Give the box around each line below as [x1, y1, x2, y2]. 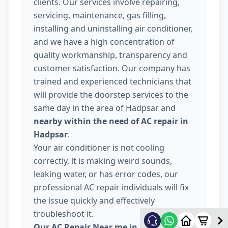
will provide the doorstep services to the [34, 89, 188, 101]
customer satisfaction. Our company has [34, 63, 190, 74]
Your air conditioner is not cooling [34, 142, 164, 154]
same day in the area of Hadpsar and [34, 102, 176, 114]
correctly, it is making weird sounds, [34, 155, 172, 167]
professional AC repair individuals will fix [34, 182, 189, 193]
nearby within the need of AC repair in [34, 116, 188, 127]
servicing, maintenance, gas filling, [34, 10, 166, 21]
